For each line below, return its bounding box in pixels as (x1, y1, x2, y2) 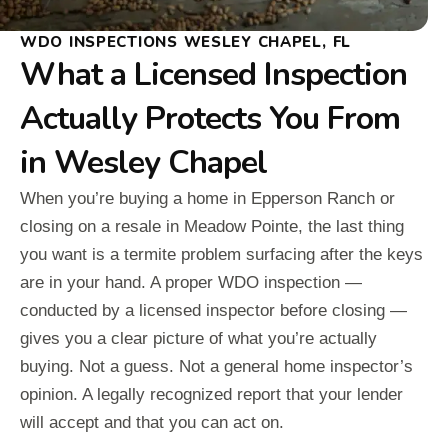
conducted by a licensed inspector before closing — (20, 301, 407, 321)
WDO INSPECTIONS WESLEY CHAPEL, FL (20, 32, 351, 53)
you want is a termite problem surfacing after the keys (20, 245, 423, 265)
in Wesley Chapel (20, 141, 267, 185)
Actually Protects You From (20, 97, 400, 141)
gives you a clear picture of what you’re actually (20, 329, 377, 349)
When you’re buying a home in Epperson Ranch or (20, 189, 395, 209)
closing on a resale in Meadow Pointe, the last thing (20, 217, 404, 237)
